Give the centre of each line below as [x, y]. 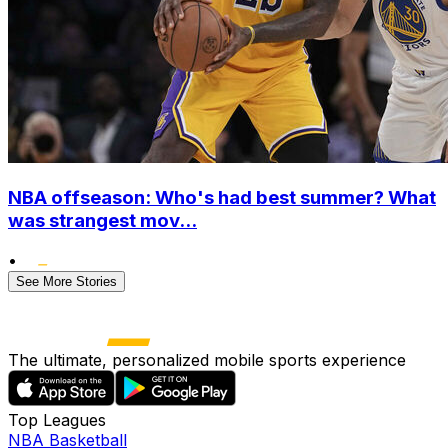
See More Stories [66, 282]
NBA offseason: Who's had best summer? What [222, 197]
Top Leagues [57, 420]
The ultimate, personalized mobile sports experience [207, 360]
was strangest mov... [102, 220]
